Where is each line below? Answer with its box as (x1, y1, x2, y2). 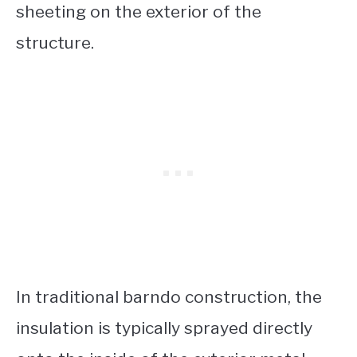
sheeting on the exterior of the (16, 2, 261, 22)
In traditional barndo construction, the (16, 287, 322, 308)
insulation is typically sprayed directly (16, 318, 312, 339)
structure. (16, 33, 98, 53)
